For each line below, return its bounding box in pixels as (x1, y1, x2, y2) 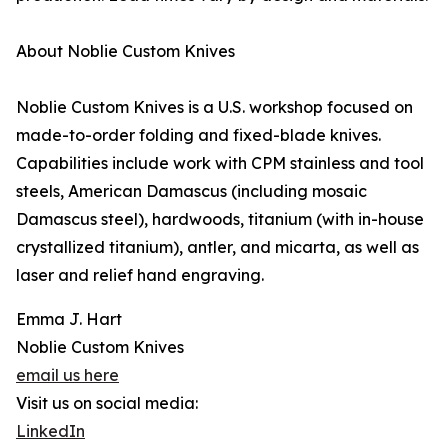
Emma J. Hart (16, 309, 122, 329)
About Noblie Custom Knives (16, 41, 235, 61)
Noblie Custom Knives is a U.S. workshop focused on (16, 97, 413, 117)
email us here (16, 365, 119, 385)
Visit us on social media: (16, 393, 198, 413)
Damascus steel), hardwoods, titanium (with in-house (16, 209, 424, 229)
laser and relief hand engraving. (16, 265, 264, 285)
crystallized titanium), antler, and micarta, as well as (16, 237, 419, 257)
